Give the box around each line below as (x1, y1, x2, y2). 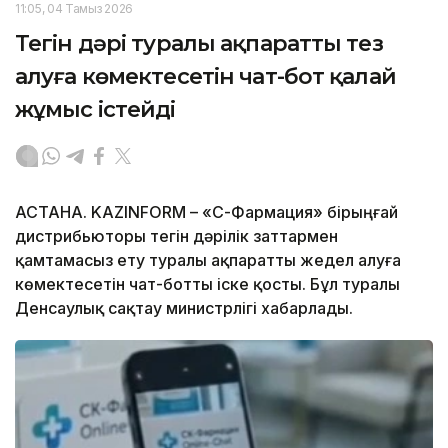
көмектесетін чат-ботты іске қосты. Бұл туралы (15, 273, 400, 294)
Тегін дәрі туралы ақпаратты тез (15, 29, 383, 57)
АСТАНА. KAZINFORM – (15, 201, 198, 222)
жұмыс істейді (15, 95, 176, 123)
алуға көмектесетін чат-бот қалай (15, 62, 396, 90)
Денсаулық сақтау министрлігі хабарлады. (15, 297, 353, 318)
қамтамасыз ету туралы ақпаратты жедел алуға (15, 249, 401, 270)
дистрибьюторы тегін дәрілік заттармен (15, 225, 338, 246)
